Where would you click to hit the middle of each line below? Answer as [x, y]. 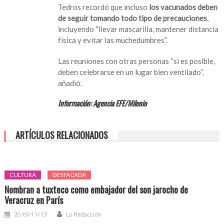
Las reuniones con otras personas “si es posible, [137, 61]
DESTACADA [69, 174]
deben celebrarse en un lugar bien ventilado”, [131, 72]
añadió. [70, 83]
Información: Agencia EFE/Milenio [102, 103]
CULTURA [23, 174]
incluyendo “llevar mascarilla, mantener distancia [138, 29]
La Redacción [84, 214]
